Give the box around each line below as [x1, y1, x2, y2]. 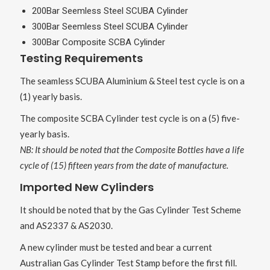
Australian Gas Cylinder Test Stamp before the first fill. [19, 257, 237, 269]
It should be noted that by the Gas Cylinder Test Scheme [19, 204, 241, 216]
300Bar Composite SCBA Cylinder [31, 37, 165, 48]
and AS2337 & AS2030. [19, 220, 113, 231]
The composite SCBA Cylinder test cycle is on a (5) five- [19, 113, 240, 124]
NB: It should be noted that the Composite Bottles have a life [19, 144, 244, 155]
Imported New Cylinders [19, 180, 154, 195]
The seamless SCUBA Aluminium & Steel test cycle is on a [19, 75, 245, 87]
